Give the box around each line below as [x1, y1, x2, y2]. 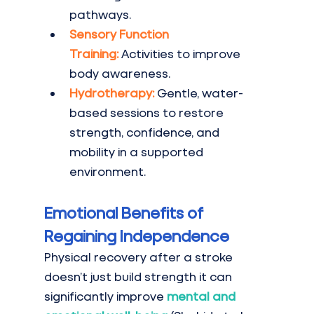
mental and [166, 289, 238, 304]
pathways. [69, 7, 131, 22]
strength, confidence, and [69, 125, 222, 140]
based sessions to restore [69, 105, 226, 121]
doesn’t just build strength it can [43, 269, 235, 285]
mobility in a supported [69, 144, 206, 160]
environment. [69, 164, 146, 179]
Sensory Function [69, 27, 172, 42]
